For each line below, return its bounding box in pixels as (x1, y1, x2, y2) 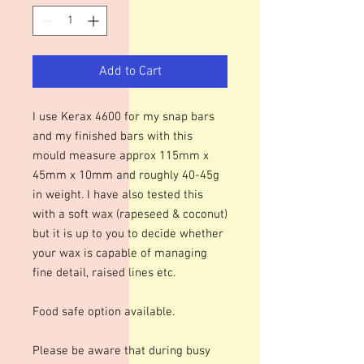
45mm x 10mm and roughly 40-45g (32, 168, 219, 183)
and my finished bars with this (32, 129, 193, 144)
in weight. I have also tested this (32, 188, 203, 202)
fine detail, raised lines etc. (32, 266, 175, 280)
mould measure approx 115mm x (32, 149, 209, 163)
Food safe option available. (32, 305, 175, 319)
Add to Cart (98, 63, 162, 80)
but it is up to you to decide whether (32, 227, 223, 241)
